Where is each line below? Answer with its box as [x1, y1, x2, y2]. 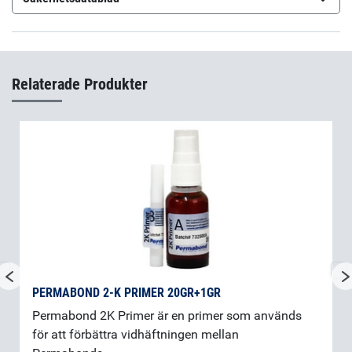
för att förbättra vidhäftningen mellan [32, 327, 239, 343]
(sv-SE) [142, 23, 179, 38]
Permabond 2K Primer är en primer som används [32, 308, 302, 324]
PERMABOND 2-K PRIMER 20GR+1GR [32, 285, 221, 301]
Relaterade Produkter [12, 75, 148, 94]
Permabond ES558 [46, 23, 139, 38]
